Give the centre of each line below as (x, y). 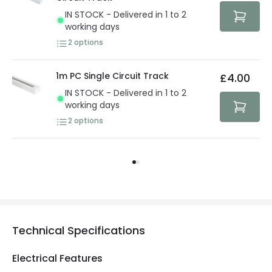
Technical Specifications (79, 230)
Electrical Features (57, 258)
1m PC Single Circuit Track (112, 76)
